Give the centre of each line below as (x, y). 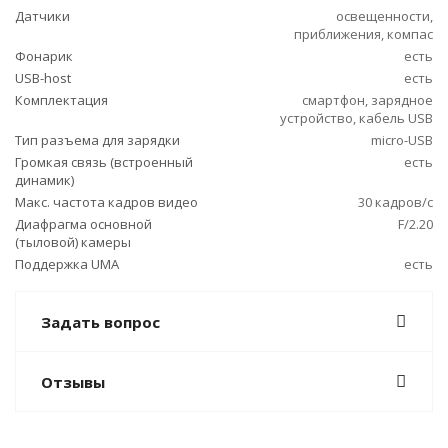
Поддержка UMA (67, 264)
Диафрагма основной (83, 224)
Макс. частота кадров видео (106, 202)
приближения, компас (363, 34)
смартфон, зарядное (367, 100)
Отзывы (73, 382)
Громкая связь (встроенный (104, 162)
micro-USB (402, 140)
